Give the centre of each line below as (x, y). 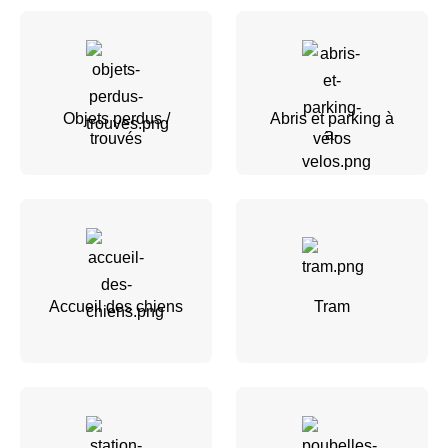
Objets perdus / (116, 118)
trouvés (116, 138)
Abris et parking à (332, 118)
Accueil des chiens (116, 306)
